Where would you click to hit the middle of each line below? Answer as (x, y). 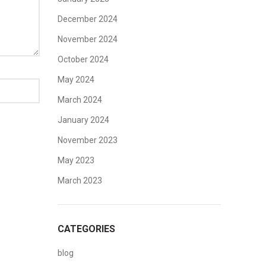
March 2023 (80, 180)
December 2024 (87, 19)
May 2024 (76, 80)
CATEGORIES (86, 229)
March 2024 (80, 100)
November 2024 (87, 39)
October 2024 (83, 59)
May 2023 (76, 160)
